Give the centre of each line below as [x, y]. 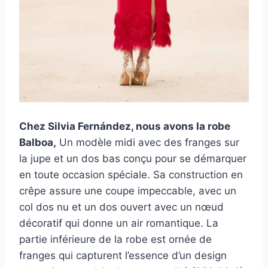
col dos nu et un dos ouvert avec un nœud [121, 207]
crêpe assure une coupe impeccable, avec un [128, 191]
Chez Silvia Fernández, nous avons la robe [125, 127]
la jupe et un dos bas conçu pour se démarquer [133, 159]
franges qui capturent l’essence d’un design [123, 256]
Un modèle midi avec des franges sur [148, 143]
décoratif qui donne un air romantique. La [119, 223]
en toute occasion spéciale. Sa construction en [131, 175]
